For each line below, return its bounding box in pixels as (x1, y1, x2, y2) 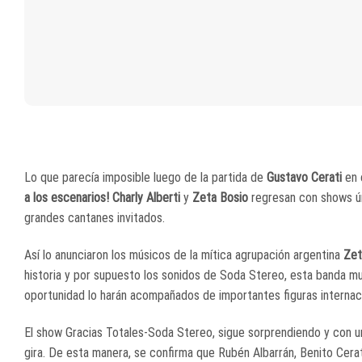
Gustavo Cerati (267, 170, 342, 186)
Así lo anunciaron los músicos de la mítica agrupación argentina (24, 247, 340, 263)
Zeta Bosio (192, 190, 251, 206)
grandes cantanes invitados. (24, 210, 165, 226)
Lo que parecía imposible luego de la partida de (24, 170, 267, 186)
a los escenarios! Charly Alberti (24, 190, 183, 206)
